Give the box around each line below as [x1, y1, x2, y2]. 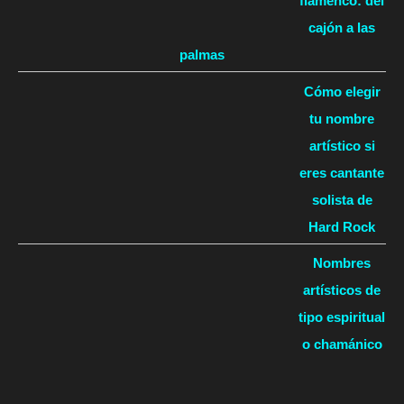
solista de [311, 191, 372, 207]
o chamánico [301, 336, 382, 353]
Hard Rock [308, 218, 375, 234]
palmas [179, 47, 225, 63]
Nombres [313, 255, 371, 271]
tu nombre [309, 110, 374, 126]
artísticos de [303, 282, 381, 298]
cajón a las [308, 20, 375, 36]
